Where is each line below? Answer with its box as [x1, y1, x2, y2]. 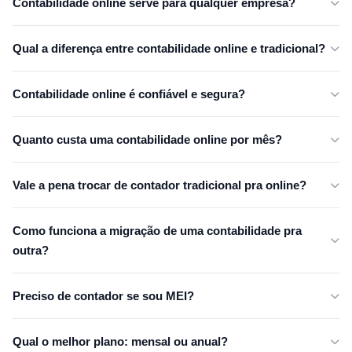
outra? [13, 244, 49, 258]
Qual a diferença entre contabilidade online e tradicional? [13, 42, 325, 56]
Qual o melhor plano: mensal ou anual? [13, 335, 228, 349]
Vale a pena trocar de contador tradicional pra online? [13, 178, 306, 192]
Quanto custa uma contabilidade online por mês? [13, 133, 282, 147]
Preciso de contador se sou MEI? [13, 289, 194, 303]
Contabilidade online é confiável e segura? [13, 87, 245, 101]
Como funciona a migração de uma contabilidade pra [13, 224, 302, 238]
